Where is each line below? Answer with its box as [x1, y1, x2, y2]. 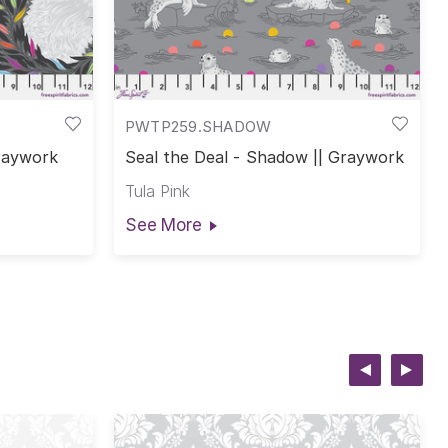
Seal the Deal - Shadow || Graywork [124, 147, 405, 168]
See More [124, 214, 202, 235]
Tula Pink [124, 180, 190, 201]
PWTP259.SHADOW [124, 116, 272, 136]
